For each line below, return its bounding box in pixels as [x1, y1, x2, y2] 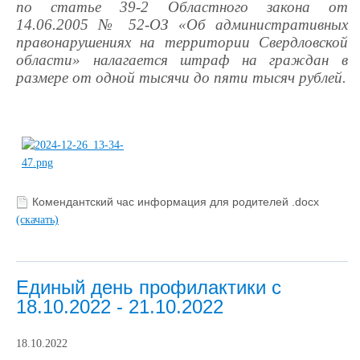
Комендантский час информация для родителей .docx [32, 195, 319, 208]
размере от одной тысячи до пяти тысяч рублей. [16, 68, 346, 86]
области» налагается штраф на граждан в [16, 51, 348, 68]
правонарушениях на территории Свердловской [16, 33, 348, 51]
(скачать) [16, 213, 59, 226]
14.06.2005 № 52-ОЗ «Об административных [16, 15, 348, 33]
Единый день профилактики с [16, 276, 281, 298]
